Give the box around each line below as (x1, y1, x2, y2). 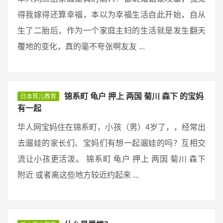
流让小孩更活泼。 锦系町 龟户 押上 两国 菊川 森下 (17, 155, 206, 163)
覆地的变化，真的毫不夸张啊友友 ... (17, 42, 145, 51)
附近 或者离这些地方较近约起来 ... (17, 171, 139, 179)
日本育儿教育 (20, 93, 56, 100)
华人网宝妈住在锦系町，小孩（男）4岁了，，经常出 (17, 123, 206, 131)
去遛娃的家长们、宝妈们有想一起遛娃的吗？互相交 (17, 139, 206, 147)
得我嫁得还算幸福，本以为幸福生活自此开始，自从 (17, 10, 206, 19)
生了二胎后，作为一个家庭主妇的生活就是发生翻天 (17, 26, 206, 35)
